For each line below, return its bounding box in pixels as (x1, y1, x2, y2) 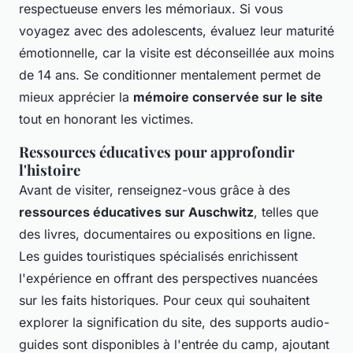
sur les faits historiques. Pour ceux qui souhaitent (19, 292, 310, 308)
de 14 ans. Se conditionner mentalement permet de (19, 66, 321, 83)
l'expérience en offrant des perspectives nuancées (19, 269, 318, 286)
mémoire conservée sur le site (133, 88, 323, 105)
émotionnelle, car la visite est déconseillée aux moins (19, 44, 334, 61)
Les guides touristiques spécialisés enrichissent (19, 247, 298, 264)
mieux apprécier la (19, 88, 133, 105)
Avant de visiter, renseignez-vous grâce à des (19, 181, 290, 198)
